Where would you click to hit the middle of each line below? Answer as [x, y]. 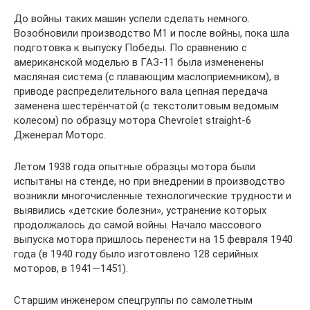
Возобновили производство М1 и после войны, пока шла [152, 34]
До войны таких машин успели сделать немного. [132, 19]
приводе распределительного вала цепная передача [141, 92]
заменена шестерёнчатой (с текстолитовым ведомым [146, 106]
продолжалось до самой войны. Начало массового [138, 225]
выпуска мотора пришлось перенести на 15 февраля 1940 [153, 240]
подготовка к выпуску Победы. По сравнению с [130, 48]
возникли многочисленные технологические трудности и [153, 196]
